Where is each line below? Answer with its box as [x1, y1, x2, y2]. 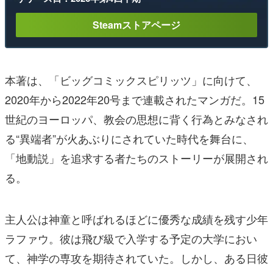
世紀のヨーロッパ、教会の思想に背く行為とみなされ [5, 110, 268, 127]
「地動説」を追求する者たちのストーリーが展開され [5, 149, 268, 166]
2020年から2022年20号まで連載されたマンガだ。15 [5, 91, 264, 107]
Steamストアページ [93, 17, 180, 32]
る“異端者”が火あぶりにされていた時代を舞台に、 [5, 130, 253, 146]
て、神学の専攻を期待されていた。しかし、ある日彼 [5, 249, 268, 266]
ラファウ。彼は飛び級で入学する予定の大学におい [5, 230, 257, 246]
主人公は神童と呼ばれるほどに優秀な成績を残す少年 [5, 210, 268, 227]
